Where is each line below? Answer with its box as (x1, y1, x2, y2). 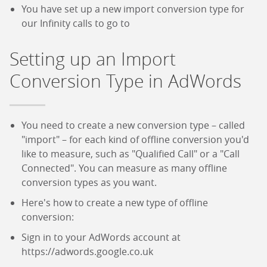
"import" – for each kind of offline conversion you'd (21, 133, 249, 147)
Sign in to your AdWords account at (21, 231, 181, 244)
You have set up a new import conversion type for (21, 2, 244, 16)
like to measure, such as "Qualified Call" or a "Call (21, 147, 240, 161)
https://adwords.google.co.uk (21, 245, 153, 259)
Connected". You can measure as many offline (21, 162, 227, 175)
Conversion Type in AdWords (10, 69, 241, 94)
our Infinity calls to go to (21, 17, 130, 30)
